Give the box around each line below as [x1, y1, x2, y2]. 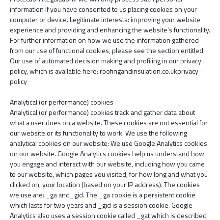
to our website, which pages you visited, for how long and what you [10, 169, 208, 179]
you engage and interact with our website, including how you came [10, 159, 205, 169]
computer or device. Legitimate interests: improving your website [10, 14, 200, 25]
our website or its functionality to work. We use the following [10, 128, 187, 138]
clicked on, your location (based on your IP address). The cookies [10, 179, 200, 190]
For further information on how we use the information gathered [10, 35, 199, 45]
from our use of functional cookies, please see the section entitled [10, 45, 203, 55]
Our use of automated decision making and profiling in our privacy [10, 55, 201, 66]
